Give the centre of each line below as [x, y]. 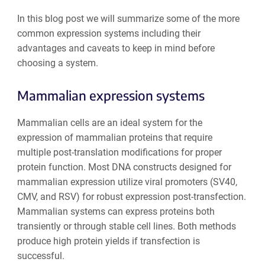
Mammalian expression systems [111, 96]
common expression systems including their [109, 33]
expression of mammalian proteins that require [114, 138]
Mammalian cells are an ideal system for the [109, 123]
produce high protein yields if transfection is [108, 241]
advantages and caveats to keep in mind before [116, 48]
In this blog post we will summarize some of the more [128, 18]
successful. [41, 256]
